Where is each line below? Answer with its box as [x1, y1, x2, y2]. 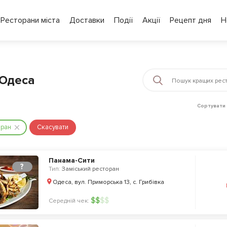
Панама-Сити [48, 156, 95, 165]
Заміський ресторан [61, 165, 119, 173]
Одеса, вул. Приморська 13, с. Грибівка [52, 178, 164, 186]
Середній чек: [48, 197, 89, 205]
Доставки [69, 15, 104, 25]
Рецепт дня [169, 15, 211, 25]
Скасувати [36, 123, 68, 131]
